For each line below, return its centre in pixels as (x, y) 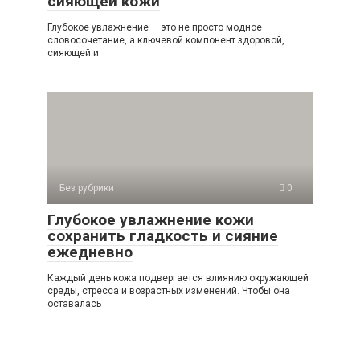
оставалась (74, 304)
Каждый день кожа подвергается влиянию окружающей (178, 278)
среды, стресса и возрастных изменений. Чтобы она (169, 291)
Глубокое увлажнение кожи (151, 220)
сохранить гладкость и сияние (163, 236)
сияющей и (73, 53)
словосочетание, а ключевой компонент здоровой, (166, 40)
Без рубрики (87, 188)
